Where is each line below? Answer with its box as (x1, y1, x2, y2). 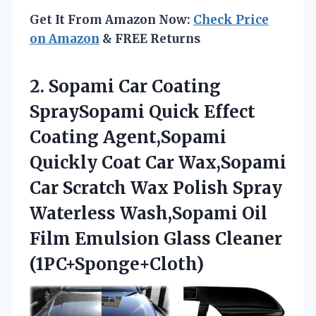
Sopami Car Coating (49, 75, 221, 97)
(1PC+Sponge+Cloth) (30, 253, 204, 275)
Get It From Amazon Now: (30, 11, 193, 28)
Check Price (193, 11, 269, 28)
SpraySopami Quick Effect (30, 100, 255, 123)
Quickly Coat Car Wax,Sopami (30, 151, 286, 174)
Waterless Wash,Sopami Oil (30, 202, 267, 224)
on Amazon (30, 30, 99, 47)
